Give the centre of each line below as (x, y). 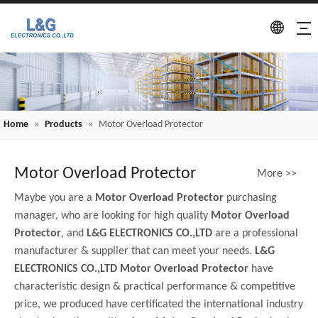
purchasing (250, 198)
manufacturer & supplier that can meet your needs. (135, 251)
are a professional (255, 233)
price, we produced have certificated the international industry (159, 304)
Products (64, 124)
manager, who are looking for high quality (113, 215)
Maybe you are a (55, 198)
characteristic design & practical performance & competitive (155, 286)
